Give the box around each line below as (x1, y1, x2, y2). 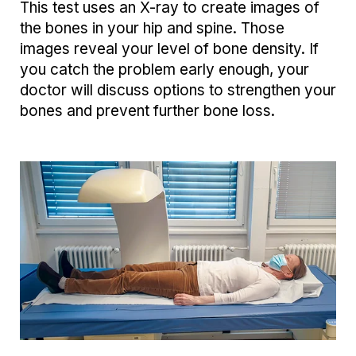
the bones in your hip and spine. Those (20, 18, 284, 37)
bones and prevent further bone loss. (20, 101, 275, 120)
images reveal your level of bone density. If (20, 39, 319, 58)
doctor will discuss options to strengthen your (20, 80, 336, 99)
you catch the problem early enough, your (20, 60, 309, 79)
